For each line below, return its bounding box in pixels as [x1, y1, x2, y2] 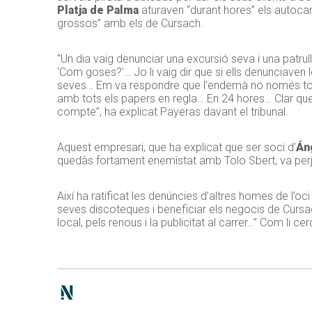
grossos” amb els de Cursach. [57, 17, 203, 31]
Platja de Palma [57, 3, 139, 17]
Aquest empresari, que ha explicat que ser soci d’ [57, 141, 296, 155]
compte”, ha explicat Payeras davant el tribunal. [57, 105, 288, 119]
